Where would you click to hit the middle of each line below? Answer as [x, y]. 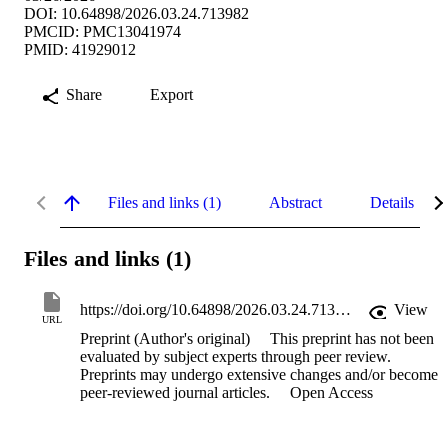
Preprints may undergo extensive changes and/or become [259, 375]
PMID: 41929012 [80, 49]
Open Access [329, 393]
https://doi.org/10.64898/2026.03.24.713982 [343, 310]
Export [171, 94]
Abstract [295, 202]
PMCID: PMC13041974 [102, 31]
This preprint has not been [352, 339]
